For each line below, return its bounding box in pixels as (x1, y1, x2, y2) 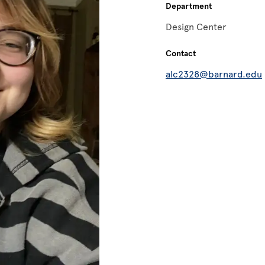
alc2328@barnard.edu (166, 69, 262, 80)
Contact (166, 49, 196, 59)
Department (166, 1, 212, 11)
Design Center (166, 21, 227, 33)
